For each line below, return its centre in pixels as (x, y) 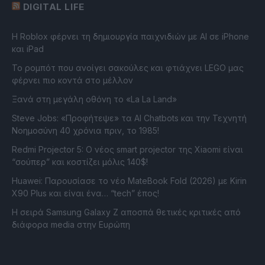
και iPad (28, 49)
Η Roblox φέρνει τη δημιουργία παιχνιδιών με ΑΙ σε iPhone (130, 37)
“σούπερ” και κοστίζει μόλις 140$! (80, 162)
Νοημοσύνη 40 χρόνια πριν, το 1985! (85, 131)
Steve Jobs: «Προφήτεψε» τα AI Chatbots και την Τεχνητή (129, 118)
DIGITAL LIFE (54, 7)
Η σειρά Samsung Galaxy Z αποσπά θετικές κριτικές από (126, 212)
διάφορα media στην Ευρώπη (71, 225)
